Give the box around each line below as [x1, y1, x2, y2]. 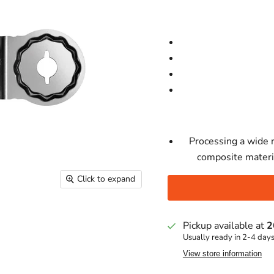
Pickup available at [182, 219, 267, 232]
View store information [182, 249, 262, 258]
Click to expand [76, 172, 135, 185]
